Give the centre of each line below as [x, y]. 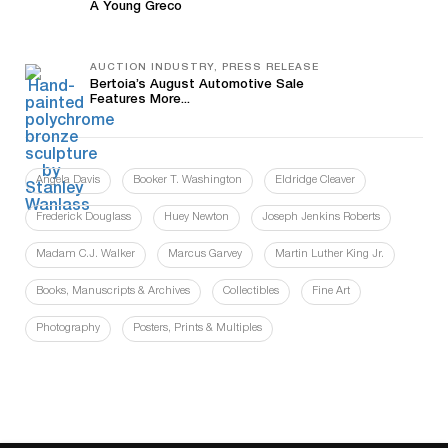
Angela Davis [68, 180]
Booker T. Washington [187, 180]
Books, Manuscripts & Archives [113, 291]
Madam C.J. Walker [85, 254]
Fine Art [331, 291]
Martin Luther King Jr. [329, 254]
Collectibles [251, 291]
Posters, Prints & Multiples [197, 328]
